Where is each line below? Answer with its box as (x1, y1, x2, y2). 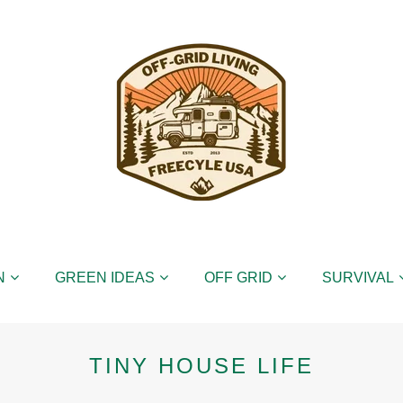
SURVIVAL (321, 270, 394, 285)
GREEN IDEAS (54, 270, 155, 285)
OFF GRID (203, 270, 273, 285)
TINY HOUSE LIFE (89, 354, 314, 378)
